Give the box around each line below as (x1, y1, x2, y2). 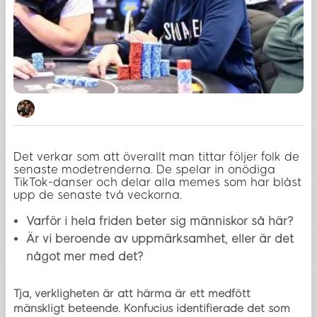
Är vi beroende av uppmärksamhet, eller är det (26, 231, 294, 246)
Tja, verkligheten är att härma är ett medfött (13, 287, 250, 300)
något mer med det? (26, 249, 144, 263)
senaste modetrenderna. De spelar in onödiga (13, 162, 275, 176)
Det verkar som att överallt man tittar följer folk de (13, 149, 299, 163)
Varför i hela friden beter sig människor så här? (26, 214, 294, 228)
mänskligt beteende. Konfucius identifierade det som (13, 301, 290, 315)
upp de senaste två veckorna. (13, 188, 185, 202)
